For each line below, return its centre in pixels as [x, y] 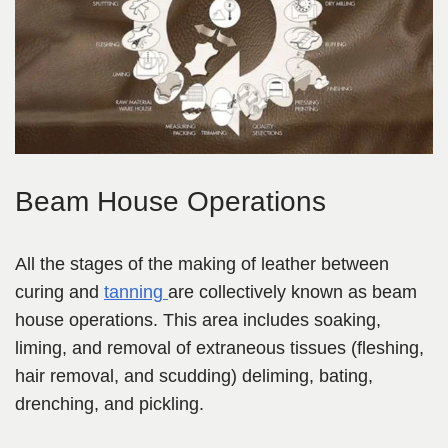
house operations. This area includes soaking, [198, 320]
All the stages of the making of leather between [202, 264]
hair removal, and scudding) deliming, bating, [194, 376]
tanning [136, 292]
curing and [59, 292]
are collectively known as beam [292, 292]
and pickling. [151, 404]
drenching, [57, 404]
